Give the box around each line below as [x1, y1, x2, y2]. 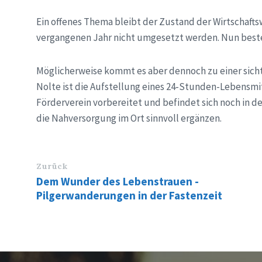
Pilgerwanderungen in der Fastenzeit [36, 188, 222, 202]
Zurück [36, 161, 68, 171]
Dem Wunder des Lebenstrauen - [36, 174, 199, 188]
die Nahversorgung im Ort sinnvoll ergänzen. [36, 112, 222, 125]
